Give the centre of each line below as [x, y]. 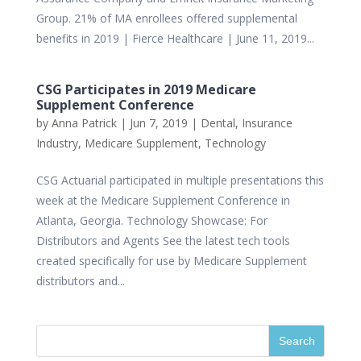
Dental [218, 123]
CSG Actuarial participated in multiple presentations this [180, 180]
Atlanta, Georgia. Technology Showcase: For [151, 220]
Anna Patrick [84, 123]
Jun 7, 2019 [158, 123]
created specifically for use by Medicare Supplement [171, 261]
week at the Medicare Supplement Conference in [163, 200]
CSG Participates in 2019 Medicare [146, 89]
